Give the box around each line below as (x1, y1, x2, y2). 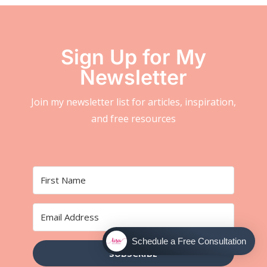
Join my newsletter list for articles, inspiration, (30, 95, 236, 108)
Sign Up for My (60, 44, 206, 69)
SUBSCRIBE (109, 247, 158, 259)
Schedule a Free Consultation (132, 236, 246, 246)
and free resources (91, 111, 176, 125)
